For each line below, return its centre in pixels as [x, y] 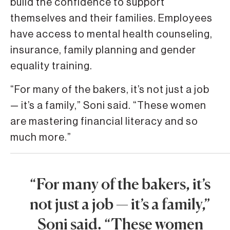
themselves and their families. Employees [111, 19]
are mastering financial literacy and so [104, 121]
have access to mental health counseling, [111, 35]
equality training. [51, 66]
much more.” [41, 137]
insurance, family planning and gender [103, 51]
